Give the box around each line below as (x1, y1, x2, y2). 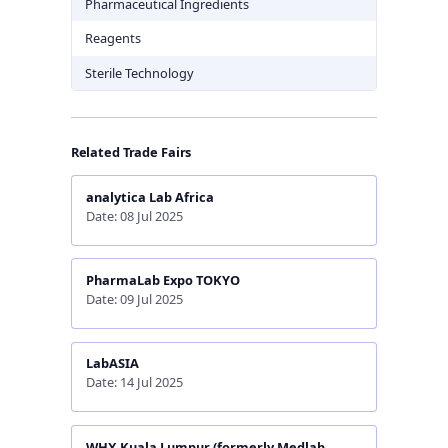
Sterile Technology (84, 63, 194, 82)
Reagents (84, 29, 141, 48)
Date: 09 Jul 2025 (85, 290, 183, 309)
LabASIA (85, 354, 139, 373)
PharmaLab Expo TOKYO (85, 271, 240, 290)
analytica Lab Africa (85, 188, 214, 207)
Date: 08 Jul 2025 (85, 207, 183, 226)
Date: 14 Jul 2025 (85, 373, 183, 392)
